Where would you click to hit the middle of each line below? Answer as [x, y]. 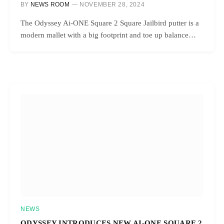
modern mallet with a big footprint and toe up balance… [108, 35]
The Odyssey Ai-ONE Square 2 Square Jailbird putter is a [110, 23]
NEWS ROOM [50, 5]
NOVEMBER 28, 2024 [112, 5]
